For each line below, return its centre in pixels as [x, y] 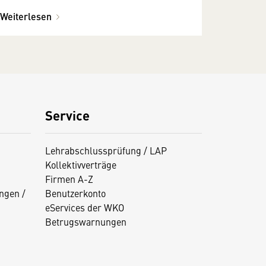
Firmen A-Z [69, 178]
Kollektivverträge [80, 164]
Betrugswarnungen [85, 221]
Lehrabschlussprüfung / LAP [106, 150]
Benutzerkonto [75, 193]
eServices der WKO [84, 207]
